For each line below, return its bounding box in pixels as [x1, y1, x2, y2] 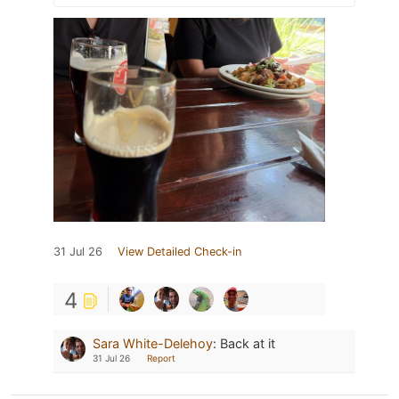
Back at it [220, 335, 275, 351]
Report [147, 352, 175, 363]
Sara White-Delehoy [93, 335, 213, 351]
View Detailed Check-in [118, 244, 241, 258]
